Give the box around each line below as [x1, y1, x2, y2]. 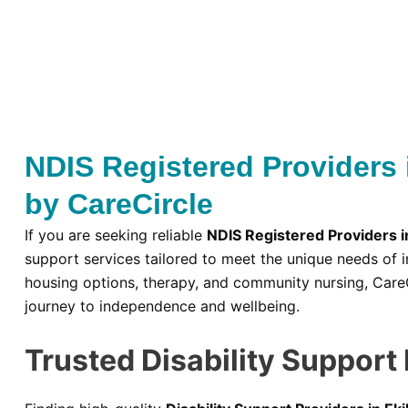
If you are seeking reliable [25, 226, 207, 245]
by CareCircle [25, 188, 213, 221]
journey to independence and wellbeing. [25, 297, 300, 316]
